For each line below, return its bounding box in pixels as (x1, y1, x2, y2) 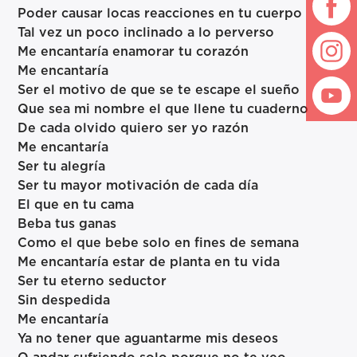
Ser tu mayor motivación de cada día (18, 179, 259, 193)
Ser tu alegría (18, 160, 106, 174)
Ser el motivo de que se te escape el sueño (18, 84, 300, 97)
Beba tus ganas (18, 218, 117, 231)
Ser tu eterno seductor (18, 275, 167, 288)
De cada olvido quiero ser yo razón (18, 122, 249, 135)
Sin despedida (18, 294, 111, 308)
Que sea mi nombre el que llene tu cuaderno (18, 103, 309, 116)
